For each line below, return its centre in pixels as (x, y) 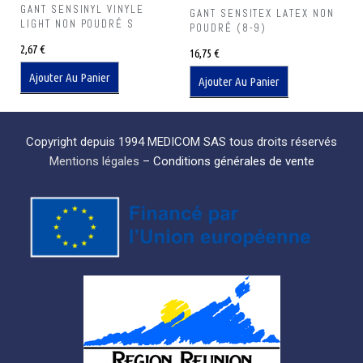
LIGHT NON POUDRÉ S (78, 24)
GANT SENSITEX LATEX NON (262, 13)
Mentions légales (94, 161)
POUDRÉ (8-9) (228, 28)
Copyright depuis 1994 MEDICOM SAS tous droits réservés (181, 142)
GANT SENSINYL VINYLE (82, 10)
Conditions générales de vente (233, 161)
